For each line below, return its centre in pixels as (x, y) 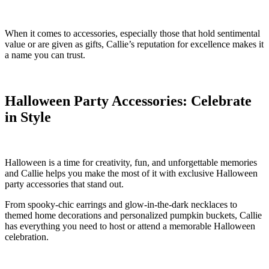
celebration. (27, 237)
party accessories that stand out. (64, 184)
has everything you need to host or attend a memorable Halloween (130, 226)
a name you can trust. (45, 55)
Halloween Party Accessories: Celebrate (128, 101)
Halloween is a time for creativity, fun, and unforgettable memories (131, 163)
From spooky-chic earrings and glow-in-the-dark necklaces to (121, 205)
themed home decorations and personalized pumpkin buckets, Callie (133, 216)
